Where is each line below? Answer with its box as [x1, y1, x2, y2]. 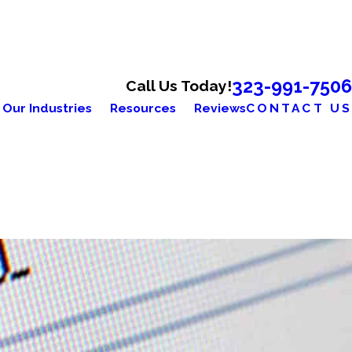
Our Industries [2, 100, 92, 115]
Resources [109, 100, 176, 115]
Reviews [193, 100, 246, 115]
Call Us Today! [126, 76, 232, 95]
